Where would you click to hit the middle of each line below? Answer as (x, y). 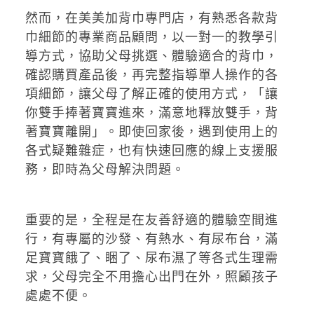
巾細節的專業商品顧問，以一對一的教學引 (151, 36)
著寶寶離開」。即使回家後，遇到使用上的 (151, 131)
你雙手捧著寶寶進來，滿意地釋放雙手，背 (151, 112)
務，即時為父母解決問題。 (105, 169)
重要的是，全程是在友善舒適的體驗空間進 (151, 219)
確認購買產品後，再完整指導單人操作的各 (151, 74)
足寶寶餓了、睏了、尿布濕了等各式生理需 (151, 257)
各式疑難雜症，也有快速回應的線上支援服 (151, 150)
